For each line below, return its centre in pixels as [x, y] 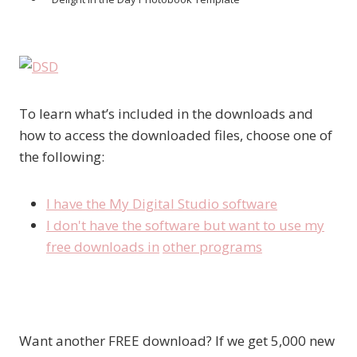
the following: [62, 157]
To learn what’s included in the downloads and [166, 114]
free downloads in [103, 247]
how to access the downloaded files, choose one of [176, 135]
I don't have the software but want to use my [185, 226]
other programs [212, 247]
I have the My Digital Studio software [162, 204]
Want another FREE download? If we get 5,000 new [177, 341]
